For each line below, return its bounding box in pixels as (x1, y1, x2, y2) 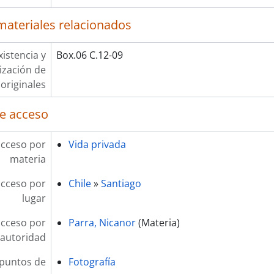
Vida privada (68, 138, 126, 151)
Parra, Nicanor (68, 216, 136, 229)
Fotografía (68, 255, 116, 268)
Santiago (100, 177, 141, 190)
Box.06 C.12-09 (56, 48, 123, 62)
